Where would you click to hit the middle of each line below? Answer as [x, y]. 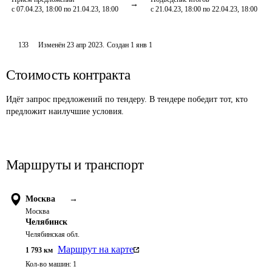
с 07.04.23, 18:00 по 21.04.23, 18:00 [65, 9]
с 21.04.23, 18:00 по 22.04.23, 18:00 [204, 9]
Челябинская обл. [53, 234]
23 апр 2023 [85, 45]
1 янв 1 [142, 45]
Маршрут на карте [96, 249]
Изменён [53, 45]
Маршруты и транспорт [75, 165]
